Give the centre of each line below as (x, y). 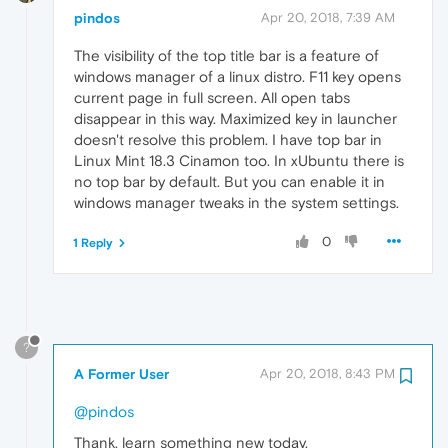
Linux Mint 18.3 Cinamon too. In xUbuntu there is (239, 160)
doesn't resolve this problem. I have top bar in (228, 139)
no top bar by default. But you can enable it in (229, 181)
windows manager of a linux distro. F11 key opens (237, 76)
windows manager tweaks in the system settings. (236, 202)
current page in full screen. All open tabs (212, 97)
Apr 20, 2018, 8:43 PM (327, 373)
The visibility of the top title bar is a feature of (226, 55)
